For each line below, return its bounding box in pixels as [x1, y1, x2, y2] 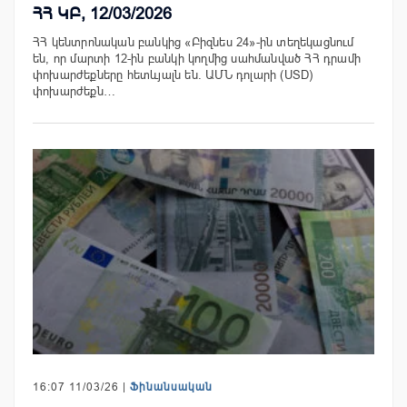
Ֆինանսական [130, 380, 213, 393]
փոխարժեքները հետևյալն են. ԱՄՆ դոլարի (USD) [33, 68, 313, 83]
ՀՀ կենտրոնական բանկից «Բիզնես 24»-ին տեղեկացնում [33, 35, 354, 50]
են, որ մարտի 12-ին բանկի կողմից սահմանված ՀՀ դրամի [33, 52, 362, 66]
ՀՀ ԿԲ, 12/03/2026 [33, 5, 172, 24]
